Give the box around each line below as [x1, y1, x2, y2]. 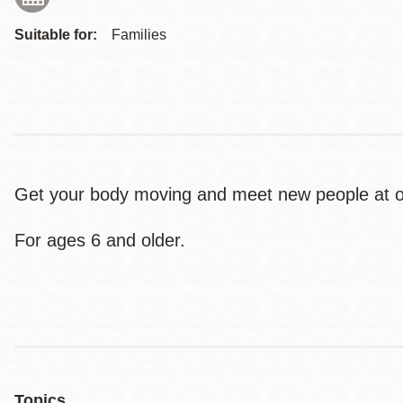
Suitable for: [14, 27, 97, 42]
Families [112, 27, 166, 42]
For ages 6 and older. [14, 230, 191, 250]
